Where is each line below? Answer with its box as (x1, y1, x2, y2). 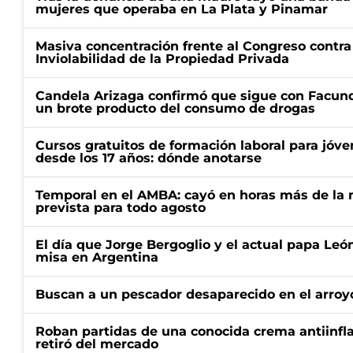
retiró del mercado (35, 336, 158, 351)
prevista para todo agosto (35, 200, 206, 215)
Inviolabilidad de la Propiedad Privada (35, 51, 289, 66)
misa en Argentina (35, 250, 158, 265)
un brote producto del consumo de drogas (35, 101, 315, 116)
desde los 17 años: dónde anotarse (35, 150, 262, 165)
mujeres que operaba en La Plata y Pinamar (35, 2, 328, 17)
